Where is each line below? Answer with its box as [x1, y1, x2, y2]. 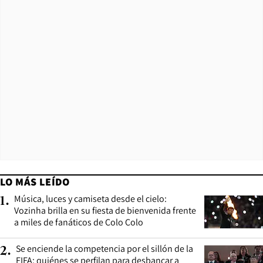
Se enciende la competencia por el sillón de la [16, 242, 193, 255]
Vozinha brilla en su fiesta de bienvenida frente [14, 204, 196, 217]
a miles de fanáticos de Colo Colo [14, 215, 143, 228]
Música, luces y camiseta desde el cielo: [14, 192, 167, 205]
